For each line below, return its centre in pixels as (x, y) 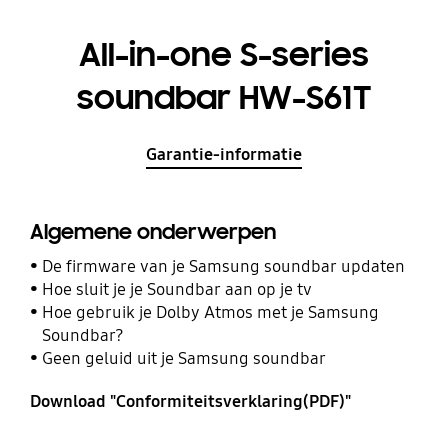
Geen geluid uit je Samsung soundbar (184, 358)
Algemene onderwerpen (152, 232)
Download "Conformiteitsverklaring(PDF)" (190, 401)
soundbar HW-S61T (224, 98)
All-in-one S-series (224, 55)
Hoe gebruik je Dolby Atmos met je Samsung (211, 312)
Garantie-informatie (224, 154)
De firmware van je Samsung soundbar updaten (224, 266)
